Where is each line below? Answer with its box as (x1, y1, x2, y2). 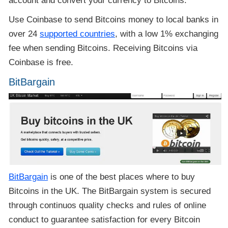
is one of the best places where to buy (48, 172, 195, 182)
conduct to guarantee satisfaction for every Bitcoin (9, 215, 201, 225)
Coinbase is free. (9, 57, 74, 67)
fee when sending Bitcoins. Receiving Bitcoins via (9, 43, 198, 53)
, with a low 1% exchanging (115, 28, 219, 39)
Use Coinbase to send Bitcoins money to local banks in (9, 14, 219, 24)
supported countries (40, 28, 116, 39)
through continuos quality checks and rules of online (9, 201, 207, 211)
